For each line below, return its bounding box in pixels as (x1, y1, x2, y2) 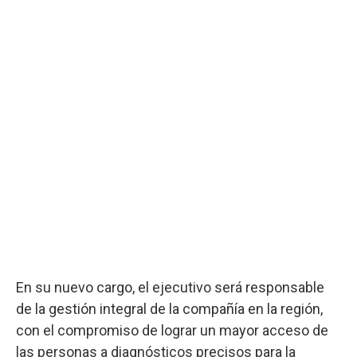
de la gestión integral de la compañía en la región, (16, 300, 323, 317)
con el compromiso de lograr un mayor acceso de (16, 321, 328, 339)
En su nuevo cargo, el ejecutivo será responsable (16, 278, 324, 296)
